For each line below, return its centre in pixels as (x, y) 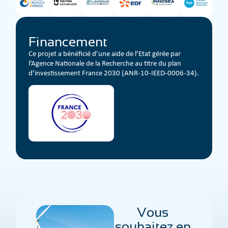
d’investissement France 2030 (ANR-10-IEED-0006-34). (114, 73)
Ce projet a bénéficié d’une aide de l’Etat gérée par (105, 53)
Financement (68, 41)
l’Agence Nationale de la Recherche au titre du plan (105, 63)
